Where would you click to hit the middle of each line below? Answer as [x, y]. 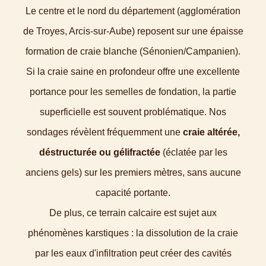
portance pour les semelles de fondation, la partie [133, 92]
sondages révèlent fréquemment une [104, 132]
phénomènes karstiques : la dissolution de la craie [133, 233]
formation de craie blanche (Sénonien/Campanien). [133, 51]
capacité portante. [133, 193]
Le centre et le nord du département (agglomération [133, 11]
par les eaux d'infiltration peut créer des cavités [133, 253]
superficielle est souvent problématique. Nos [133, 112]
